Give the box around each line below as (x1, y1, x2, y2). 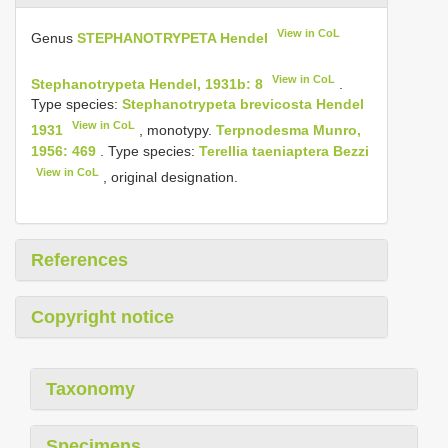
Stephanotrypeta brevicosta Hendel (122, 96, 364, 113)
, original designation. (99, 168, 239, 185)
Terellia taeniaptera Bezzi (199, 142, 369, 159)
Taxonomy (46, 378, 135, 399)
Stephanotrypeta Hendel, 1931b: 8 (31, 75, 263, 92)
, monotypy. (135, 121, 217, 138)
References (31, 249, 128, 270)
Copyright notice (31, 306, 174, 327)
